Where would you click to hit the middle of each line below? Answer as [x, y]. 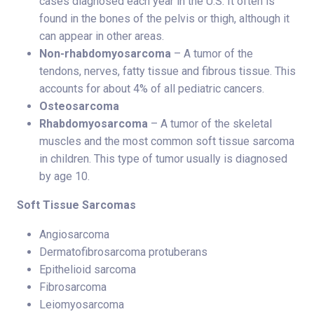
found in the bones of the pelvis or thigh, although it [164, 18]
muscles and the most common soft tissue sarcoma [167, 141]
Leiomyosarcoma [82, 304]
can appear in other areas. [102, 36]
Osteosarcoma [79, 106]
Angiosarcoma [74, 234]
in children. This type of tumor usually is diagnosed [163, 158]
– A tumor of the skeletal [210, 123]
